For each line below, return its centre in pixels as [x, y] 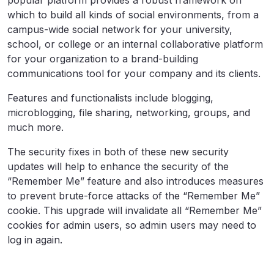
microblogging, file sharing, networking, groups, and [129, 113]
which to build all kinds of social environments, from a [133, 15]
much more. [35, 127]
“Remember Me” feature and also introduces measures [135, 181]
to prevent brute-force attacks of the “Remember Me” [134, 196]
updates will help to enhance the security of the [118, 166]
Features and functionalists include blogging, [110, 98]
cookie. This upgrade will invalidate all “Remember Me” [135, 210]
